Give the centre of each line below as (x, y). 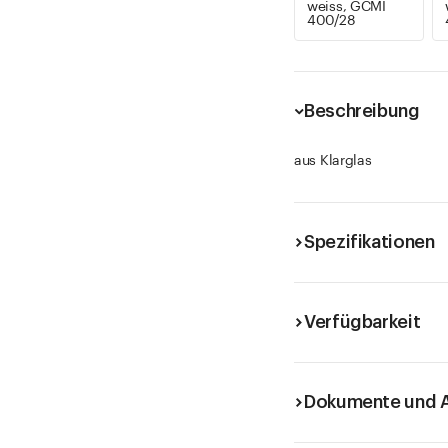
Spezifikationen (369, 242)
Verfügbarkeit (362, 322)
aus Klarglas (333, 161)
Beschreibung (362, 111)
